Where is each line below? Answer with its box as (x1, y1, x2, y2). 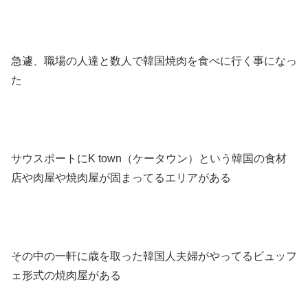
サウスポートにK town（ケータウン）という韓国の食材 (11, 153, 287, 165)
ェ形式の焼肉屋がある (11, 269, 121, 281)
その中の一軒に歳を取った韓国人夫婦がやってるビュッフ (11, 250, 297, 262)
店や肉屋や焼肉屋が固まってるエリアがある (11, 172, 231, 184)
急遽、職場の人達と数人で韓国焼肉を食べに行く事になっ (11, 55, 297, 67)
